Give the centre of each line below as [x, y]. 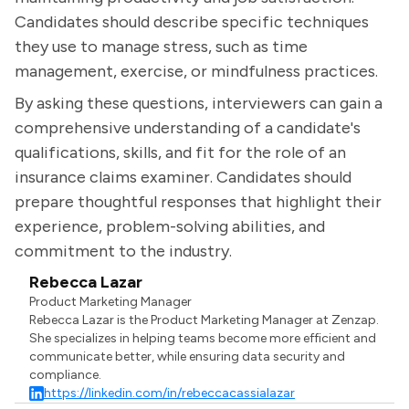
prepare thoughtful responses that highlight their [198, 202]
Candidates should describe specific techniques [192, 22]
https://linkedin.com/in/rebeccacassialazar [170, 393]
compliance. [66, 375]
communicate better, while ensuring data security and [188, 357]
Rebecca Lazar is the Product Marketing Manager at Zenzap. [204, 320]
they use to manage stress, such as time [161, 47]
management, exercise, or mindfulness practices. [196, 71]
